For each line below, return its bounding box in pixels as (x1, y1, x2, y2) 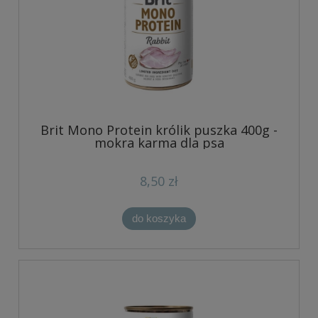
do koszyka (132, 212, 186, 224)
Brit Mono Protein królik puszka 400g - (40, 121, 278, 138)
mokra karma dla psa (94, 133, 224, 151)
